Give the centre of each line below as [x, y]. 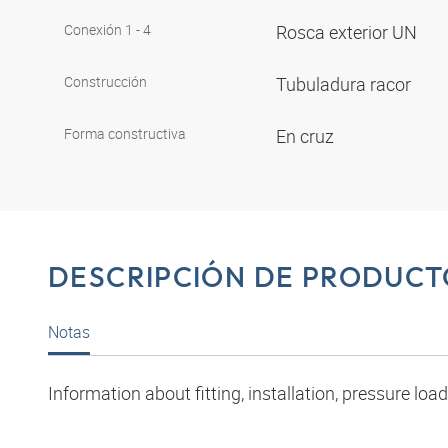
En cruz [307, 136]
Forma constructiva [125, 134]
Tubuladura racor [345, 84]
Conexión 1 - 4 [107, 30]
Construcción [105, 82]
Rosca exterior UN [348, 32]
